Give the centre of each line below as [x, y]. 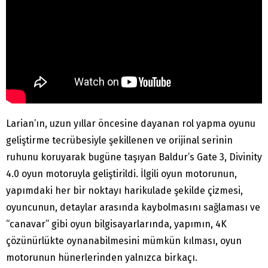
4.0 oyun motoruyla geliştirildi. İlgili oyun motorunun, [121, 174]
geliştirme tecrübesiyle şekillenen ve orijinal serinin [119, 141]
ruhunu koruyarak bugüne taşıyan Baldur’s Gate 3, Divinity [134, 157]
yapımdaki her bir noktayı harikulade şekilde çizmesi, [124, 191]
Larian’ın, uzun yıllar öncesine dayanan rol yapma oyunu [131, 124]
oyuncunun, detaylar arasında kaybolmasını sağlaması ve [133, 208]
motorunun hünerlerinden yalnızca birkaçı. [102, 258]
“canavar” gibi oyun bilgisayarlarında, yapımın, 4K [116, 224]
